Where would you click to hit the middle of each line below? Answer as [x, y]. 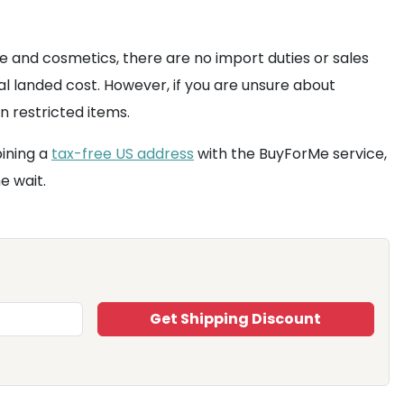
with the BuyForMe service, [290, 154]
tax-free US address [123, 154]
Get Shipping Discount [236, 319]
